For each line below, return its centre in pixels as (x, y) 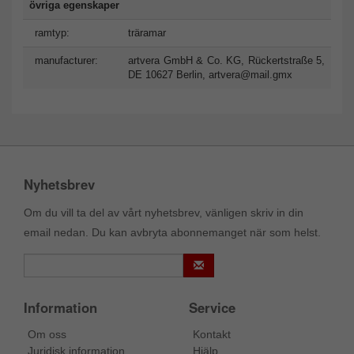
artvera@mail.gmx (250, 74)
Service (212, 307)
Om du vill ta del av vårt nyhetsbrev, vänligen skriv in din (164, 212)
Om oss (47, 334)
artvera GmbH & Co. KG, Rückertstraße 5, (226, 60)
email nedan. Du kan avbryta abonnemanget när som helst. (172, 232)
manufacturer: (66, 60)
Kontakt (212, 334)
